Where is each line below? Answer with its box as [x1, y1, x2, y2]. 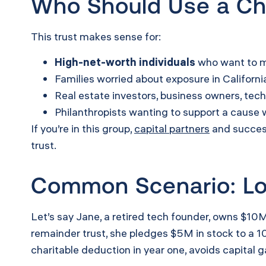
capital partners [134, 121, 210, 135]
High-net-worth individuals [55, 55, 195, 69]
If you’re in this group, [31, 121, 134, 135]
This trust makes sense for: [31, 30, 161, 44]
